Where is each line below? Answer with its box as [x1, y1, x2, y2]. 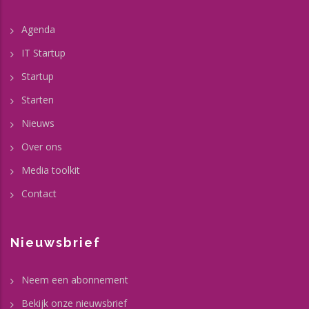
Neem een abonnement [21, 272, 128, 286]
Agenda [21, 22, 55, 36]
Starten [21, 92, 54, 106]
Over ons [21, 139, 62, 153]
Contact [21, 186, 57, 200]
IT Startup [21, 46, 66, 59]
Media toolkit [21, 163, 80, 177]
